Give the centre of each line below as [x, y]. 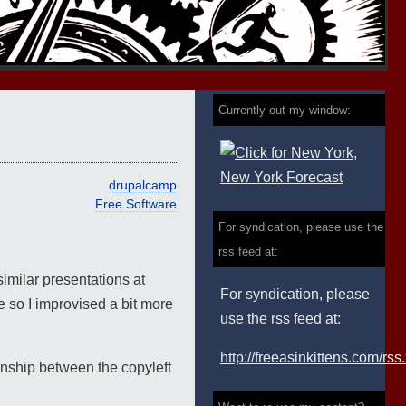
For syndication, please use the [301, 227]
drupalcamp [143, 186]
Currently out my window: [285, 110]
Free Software [136, 205]
